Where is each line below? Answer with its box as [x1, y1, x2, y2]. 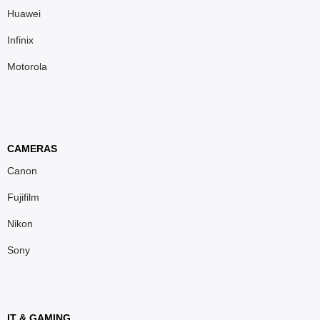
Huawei [7, 7, 41, 19]
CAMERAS [7, 142, 57, 154]
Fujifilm [7, 191, 39, 203]
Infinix [7, 34, 34, 46]
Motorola [7, 60, 47, 72]
